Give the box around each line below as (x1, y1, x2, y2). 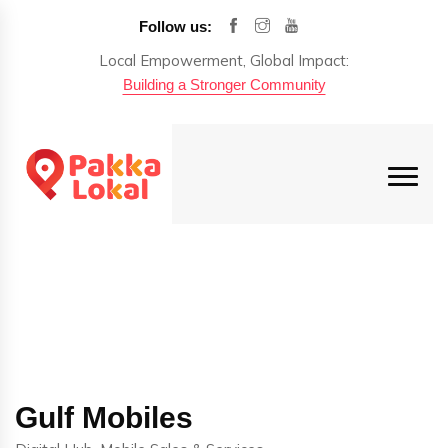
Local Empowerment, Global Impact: (99, 51, 349, 70)
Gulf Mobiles (15, 401, 193, 435)
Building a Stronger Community (122, 76, 326, 93)
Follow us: (139, 18, 212, 35)
